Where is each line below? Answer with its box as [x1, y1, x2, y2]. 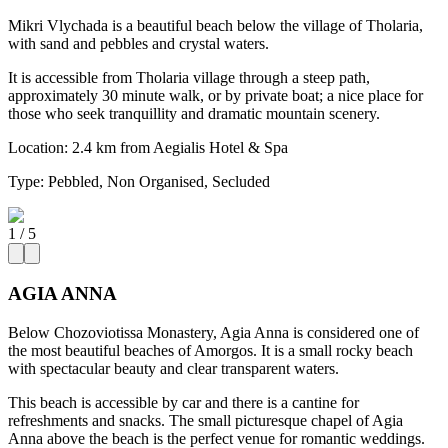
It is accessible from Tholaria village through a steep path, [8, 69, 370, 87]
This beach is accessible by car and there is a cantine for [8, 393, 359, 411]
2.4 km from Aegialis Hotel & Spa [72, 139, 288, 157]
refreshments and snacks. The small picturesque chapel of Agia [8, 411, 403, 429]
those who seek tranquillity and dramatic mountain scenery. [8, 105, 380, 123]
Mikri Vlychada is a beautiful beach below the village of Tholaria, [8, 17, 423, 35]
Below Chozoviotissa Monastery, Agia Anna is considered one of [8, 323, 419, 341]
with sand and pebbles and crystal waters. [8, 35, 269, 53]
